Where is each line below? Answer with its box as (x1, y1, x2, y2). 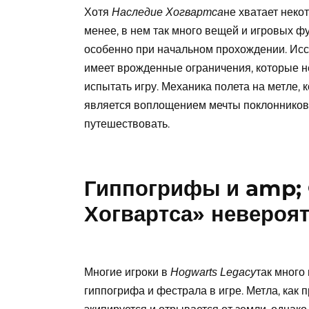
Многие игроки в (84, 266, 170, 279)
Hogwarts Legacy (170, 266, 256, 279)
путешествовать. (84, 117, 170, 131)
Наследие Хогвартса (112, 6, 223, 19)
